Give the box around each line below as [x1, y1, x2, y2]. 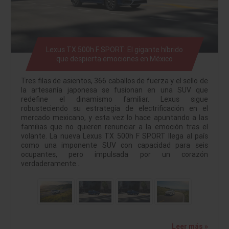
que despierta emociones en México [56, 54, 173, 63]
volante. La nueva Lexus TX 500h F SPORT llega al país [21, 131, 208, 141]
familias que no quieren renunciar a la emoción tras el [21, 122, 208, 131]
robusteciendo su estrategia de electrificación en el [21, 103, 208, 113]
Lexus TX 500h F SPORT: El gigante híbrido [45, 44, 183, 54]
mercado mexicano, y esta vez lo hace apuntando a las [21, 112, 208, 122]
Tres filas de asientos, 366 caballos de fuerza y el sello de [21, 76, 208, 85]
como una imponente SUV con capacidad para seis [21, 140, 208, 150]
